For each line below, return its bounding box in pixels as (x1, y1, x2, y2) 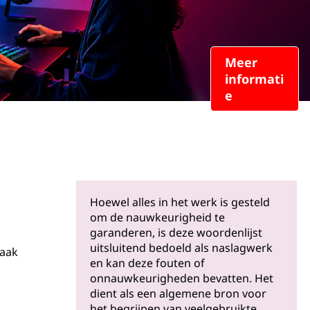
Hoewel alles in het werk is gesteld (90, 194, 270, 210)
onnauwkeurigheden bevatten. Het (90, 271, 273, 286)
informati (225, 70, 284, 87)
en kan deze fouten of (90, 255, 205, 271)
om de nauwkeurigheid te (90, 210, 225, 225)
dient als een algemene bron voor (90, 286, 266, 301)
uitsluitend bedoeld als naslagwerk (90, 240, 273, 255)
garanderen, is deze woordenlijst (90, 225, 262, 240)
